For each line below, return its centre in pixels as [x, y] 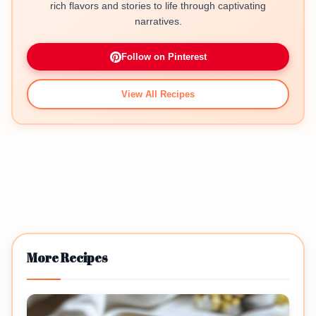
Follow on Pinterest [164, 57]
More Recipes [67, 257]
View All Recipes [158, 94]
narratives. [158, 21]
